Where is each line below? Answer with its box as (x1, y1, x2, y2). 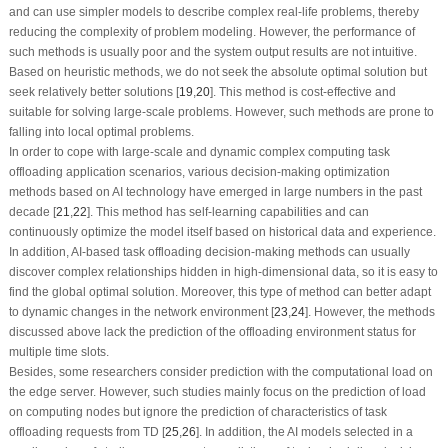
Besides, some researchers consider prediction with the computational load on (8, 364, 433, 379)
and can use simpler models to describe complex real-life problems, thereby (8, 4, 419, 19)
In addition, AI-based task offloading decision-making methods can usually (8, 244, 410, 259)
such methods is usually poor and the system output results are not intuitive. (8, 44, 417, 59)
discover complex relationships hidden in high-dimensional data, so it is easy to (8, 264, 438, 279)
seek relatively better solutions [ (8, 84, 179, 99)
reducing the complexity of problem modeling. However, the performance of (8, 24, 415, 39)
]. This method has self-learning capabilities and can (86, 204, 369, 219)
